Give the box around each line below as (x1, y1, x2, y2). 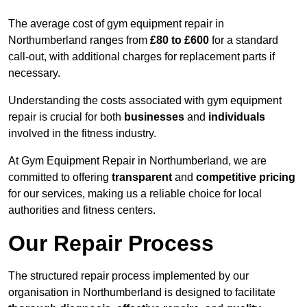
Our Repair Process (8, 231, 214, 256)
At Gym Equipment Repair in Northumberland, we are (8, 155, 267, 167)
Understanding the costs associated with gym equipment (8, 95, 282, 107)
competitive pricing (196, 171, 295, 184)
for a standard (209, 34, 278, 47)
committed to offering (8, 171, 112, 184)
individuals (208, 111, 265, 123)
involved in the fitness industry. (8, 127, 156, 140)
